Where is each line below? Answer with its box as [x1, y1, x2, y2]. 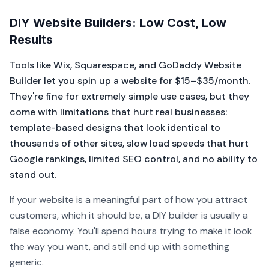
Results [10, 32, 53, 47]
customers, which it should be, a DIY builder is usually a [10, 209, 248, 222]
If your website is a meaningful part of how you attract [10, 193, 247, 206]
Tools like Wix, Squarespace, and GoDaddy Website [10, 59, 241, 71]
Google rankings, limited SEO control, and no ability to [10, 153, 258, 165]
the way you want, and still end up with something [10, 240, 229, 253]
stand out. [10, 168, 56, 181]
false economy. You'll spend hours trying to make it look [10, 225, 252, 237]
